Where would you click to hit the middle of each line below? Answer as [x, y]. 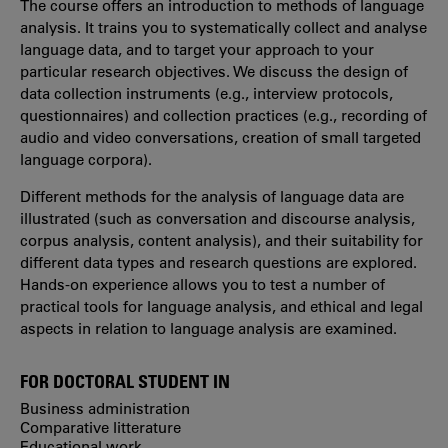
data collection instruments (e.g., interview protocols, [206, 93]
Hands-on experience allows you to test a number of [202, 284]
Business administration [105, 408]
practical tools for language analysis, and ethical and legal [221, 306]
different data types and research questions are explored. [218, 262]
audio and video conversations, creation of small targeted [220, 137]
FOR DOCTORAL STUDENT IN [125, 380]
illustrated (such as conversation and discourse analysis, [217, 218]
